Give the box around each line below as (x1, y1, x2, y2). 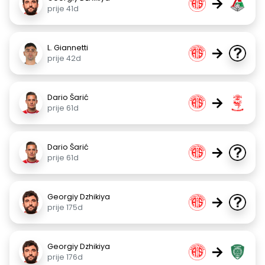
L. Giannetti (47, 43, 88, 53)
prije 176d (47, 252, 83, 262)
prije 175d (47, 202, 83, 212)
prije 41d (47, 4, 79, 14)
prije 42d (47, 53, 81, 63)
